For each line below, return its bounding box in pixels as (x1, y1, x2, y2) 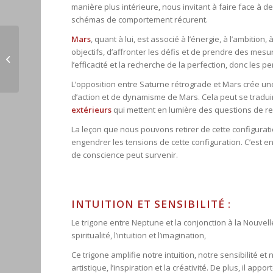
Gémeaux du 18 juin (21, 52, 95, 64)
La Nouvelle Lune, (21, 40, 87, 51)
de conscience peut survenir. (71, 149, 179, 161)
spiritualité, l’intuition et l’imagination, (71, 230, 207, 241)
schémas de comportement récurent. (71, 14, 208, 26)
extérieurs (71, 104, 112, 116)
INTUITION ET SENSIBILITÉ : (71, 197, 232, 211)
